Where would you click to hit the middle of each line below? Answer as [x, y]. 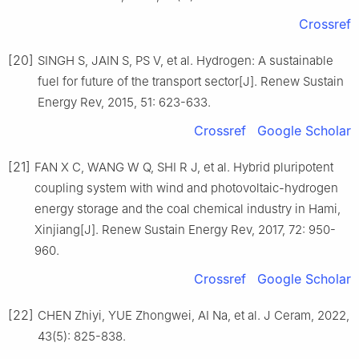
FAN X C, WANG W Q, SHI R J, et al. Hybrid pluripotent [184, 167]
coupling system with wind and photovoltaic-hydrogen [186, 188]
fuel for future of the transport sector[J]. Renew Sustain [191, 82]
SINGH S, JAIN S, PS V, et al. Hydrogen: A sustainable [186, 61]
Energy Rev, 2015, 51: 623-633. [124, 103]
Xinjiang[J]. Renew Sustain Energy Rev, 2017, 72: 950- [185, 230]
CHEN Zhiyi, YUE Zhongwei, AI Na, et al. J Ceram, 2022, [194, 316]
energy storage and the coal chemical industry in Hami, [188, 209]
